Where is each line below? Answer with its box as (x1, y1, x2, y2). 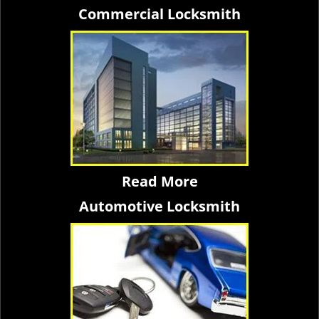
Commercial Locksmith (78, 4, 241, 23)
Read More (121, 172, 198, 191)
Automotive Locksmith (79, 197, 240, 216)
